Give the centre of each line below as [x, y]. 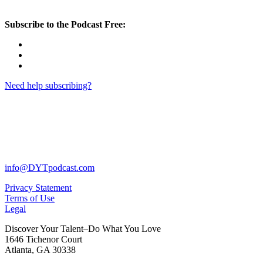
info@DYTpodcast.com [50, 167]
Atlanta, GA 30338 [40, 249]
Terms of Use [30, 198]
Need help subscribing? [48, 85]
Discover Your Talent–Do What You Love [83, 228]
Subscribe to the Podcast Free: [65, 24]
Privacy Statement [38, 187]
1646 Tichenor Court [43, 239]
